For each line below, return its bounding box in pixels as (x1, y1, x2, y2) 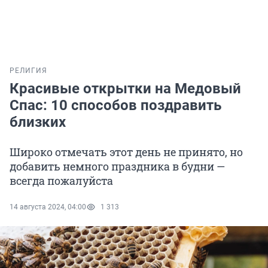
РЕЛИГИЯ (10, 66, 47, 75)
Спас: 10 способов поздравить (10, 97, 221, 114)
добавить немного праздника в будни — (10, 159, 225, 174)
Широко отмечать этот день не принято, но (10, 145, 243, 160)
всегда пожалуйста (10, 173, 113, 188)
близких (10, 114, 66, 131)
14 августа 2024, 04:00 (10, 203, 86, 212)
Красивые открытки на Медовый (10, 80, 241, 98)
